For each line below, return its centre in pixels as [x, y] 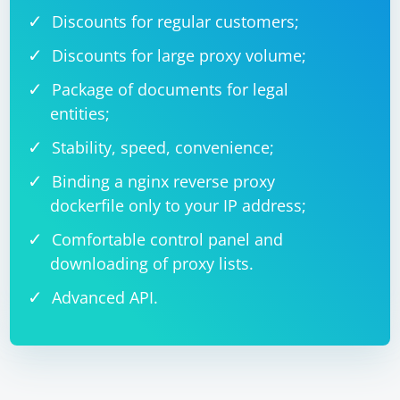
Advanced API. [105, 297]
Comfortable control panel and [168, 239]
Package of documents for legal [171, 89]
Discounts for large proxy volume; [179, 55]
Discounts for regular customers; [176, 21]
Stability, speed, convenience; [163, 147]
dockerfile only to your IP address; [179, 205]
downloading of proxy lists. [152, 263]
